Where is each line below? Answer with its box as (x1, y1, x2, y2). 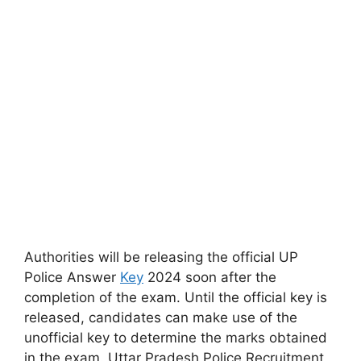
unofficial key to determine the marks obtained (24, 330, 327, 346)
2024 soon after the (143, 269, 276, 285)
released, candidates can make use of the (24, 309, 297, 326)
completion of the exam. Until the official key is (24, 289, 327, 305)
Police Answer (24, 269, 120, 285)
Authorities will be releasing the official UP (24, 249, 298, 265)
